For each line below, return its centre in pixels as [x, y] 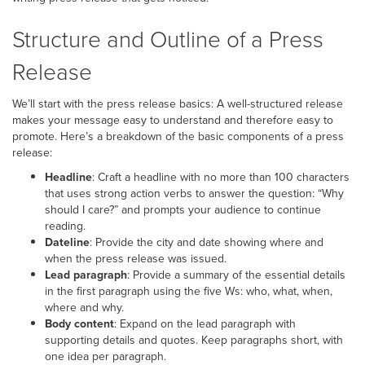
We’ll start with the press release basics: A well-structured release [178, 103]
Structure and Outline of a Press [168, 38]
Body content [79, 323]
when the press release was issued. [136, 258]
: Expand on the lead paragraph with [205, 323]
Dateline [67, 242]
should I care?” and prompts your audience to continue [183, 209]
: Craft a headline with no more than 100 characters [221, 177]
